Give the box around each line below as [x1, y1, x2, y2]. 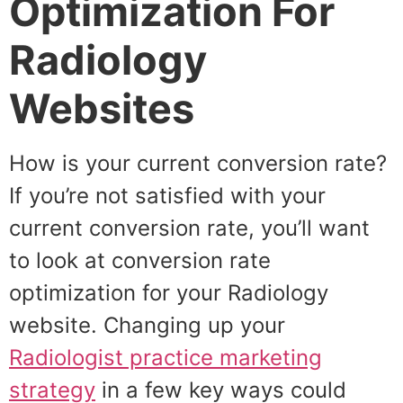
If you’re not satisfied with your [9, 183, 326, 209]
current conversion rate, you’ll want [9, 215, 370, 241]
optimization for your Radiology [9, 280, 328, 306]
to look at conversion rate [9, 247, 271, 273]
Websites [9, 84, 203, 133]
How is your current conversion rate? [9, 150, 387, 176]
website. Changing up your [9, 312, 285, 338]
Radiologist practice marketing [9, 345, 322, 371]
